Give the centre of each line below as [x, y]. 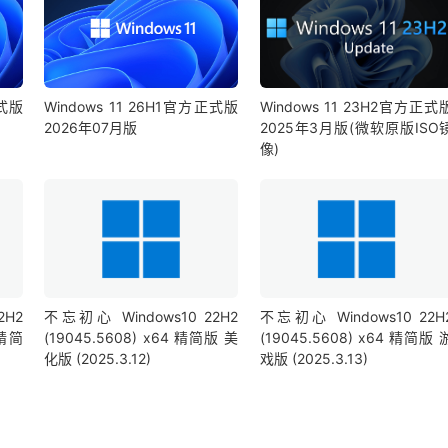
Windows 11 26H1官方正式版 [141, 106]
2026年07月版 [91, 127]
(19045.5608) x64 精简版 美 [141, 338]
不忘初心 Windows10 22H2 [141, 317]
